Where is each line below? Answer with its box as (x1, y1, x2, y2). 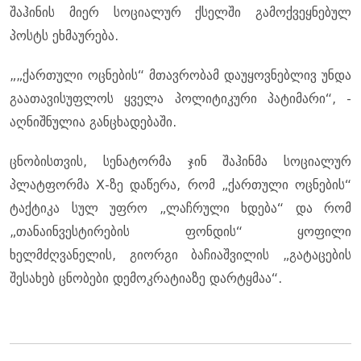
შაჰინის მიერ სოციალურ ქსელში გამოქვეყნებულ (10, 4, 351, 20)
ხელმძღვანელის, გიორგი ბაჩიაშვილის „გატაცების (10, 247, 351, 263)
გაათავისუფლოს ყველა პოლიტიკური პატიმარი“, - (10, 90, 351, 106)
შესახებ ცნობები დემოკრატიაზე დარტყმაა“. (10, 270, 282, 286)
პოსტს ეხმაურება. (10, 27, 118, 44)
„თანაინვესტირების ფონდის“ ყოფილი (10, 223, 351, 239)
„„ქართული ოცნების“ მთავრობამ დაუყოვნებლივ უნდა (10, 67, 351, 83)
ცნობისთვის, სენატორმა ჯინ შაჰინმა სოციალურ (10, 153, 351, 169)
